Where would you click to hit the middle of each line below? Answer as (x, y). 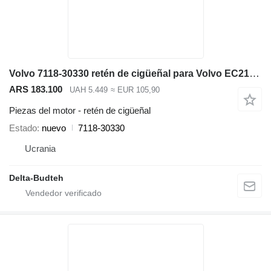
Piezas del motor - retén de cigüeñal (80, 110)
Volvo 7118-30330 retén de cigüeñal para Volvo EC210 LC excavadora (254, 74)
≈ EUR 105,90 (135, 90)
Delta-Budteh (36, 178)
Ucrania (40, 148)
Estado (23, 128)
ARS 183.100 (36, 90)
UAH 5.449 (89, 90)
